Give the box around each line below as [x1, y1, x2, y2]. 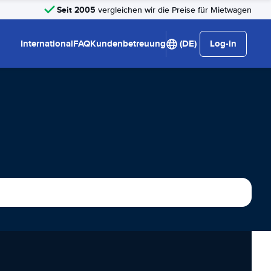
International [21, 37, 73, 50]
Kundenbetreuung [90, 37, 166, 50]
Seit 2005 [57, 3, 96, 16]
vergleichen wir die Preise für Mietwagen [96, 4, 252, 15]
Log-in [210, 37, 237, 50]
